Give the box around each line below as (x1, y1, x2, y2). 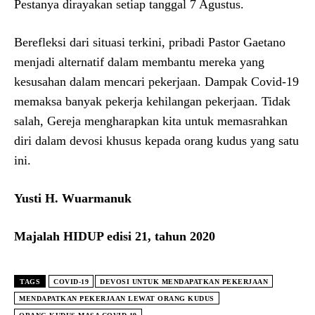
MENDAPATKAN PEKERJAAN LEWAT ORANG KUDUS (19, 294, 214, 302)
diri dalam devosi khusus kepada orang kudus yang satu (14, 133, 299, 148)
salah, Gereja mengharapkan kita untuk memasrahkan (14, 113, 288, 128)
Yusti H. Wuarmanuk (14, 191, 131, 205)
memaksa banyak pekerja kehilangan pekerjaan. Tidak (14, 94, 290, 108)
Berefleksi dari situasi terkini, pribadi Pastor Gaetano (14, 34, 285, 49)
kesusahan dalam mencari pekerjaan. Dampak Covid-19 (14, 74, 299, 89)
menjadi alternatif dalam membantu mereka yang (14, 54, 264, 69)
